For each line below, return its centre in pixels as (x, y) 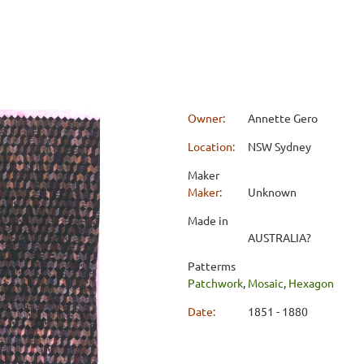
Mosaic (266, 282)
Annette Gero (283, 117)
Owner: (208, 117)
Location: (212, 146)
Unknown (272, 191)
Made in (208, 220)
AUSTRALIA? (279, 237)
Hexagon (311, 282)
